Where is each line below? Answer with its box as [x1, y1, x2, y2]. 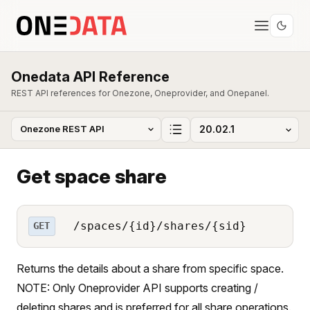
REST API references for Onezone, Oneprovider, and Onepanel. [11, 88, 269, 98]
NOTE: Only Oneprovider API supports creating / [17, 280, 258, 295]
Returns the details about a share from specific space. [17, 261, 284, 275]
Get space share [17, 164, 167, 188]
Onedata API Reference [11, 69, 170, 85]
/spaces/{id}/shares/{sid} [66, 219, 246, 232]
